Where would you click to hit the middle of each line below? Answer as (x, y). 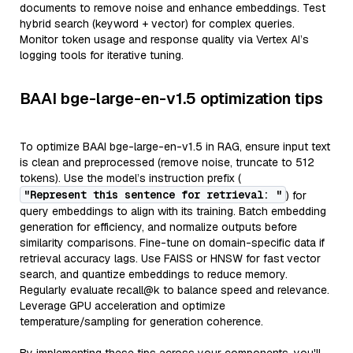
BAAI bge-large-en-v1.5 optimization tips (171, 98)
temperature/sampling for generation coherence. (141, 321)
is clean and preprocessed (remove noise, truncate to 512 (167, 162)
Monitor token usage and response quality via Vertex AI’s (164, 39)
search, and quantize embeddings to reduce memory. (154, 274)
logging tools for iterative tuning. (102, 55)
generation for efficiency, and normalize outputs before (158, 227)
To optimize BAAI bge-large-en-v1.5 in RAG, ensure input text (175, 147)
